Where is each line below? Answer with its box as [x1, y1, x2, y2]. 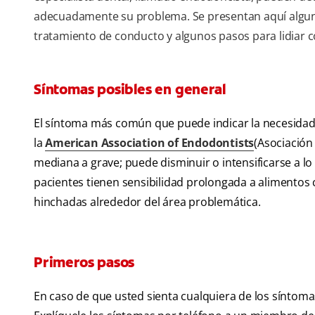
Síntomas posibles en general [34, 80, 226, 99]
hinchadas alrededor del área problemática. [34, 194, 261, 210]
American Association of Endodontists [45, 135, 255, 151]
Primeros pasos [34, 253, 135, 272]
